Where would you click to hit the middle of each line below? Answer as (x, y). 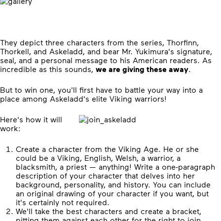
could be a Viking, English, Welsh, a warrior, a (98, 158)
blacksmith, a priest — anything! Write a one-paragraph (115, 166)
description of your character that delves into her (105, 175)
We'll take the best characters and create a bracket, (109, 211)
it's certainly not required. (63, 202)
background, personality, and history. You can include (113, 184)
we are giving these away (142, 69)
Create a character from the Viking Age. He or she (107, 149)
